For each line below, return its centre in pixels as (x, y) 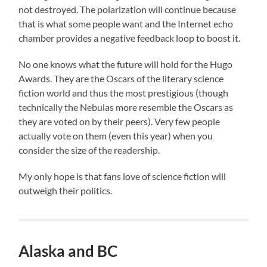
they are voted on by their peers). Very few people (119, 122)
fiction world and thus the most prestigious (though (124, 93)
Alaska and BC (68, 251)
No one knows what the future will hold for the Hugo (126, 64)
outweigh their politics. (66, 191)
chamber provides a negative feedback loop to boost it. (130, 38)
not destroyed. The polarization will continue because (128, 10)
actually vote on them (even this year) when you (116, 136)
